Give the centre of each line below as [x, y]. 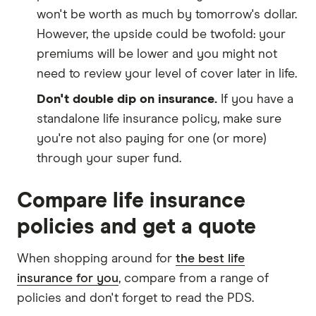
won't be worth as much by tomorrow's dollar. [167, 14]
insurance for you [68, 278]
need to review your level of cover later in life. [167, 74]
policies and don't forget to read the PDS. [135, 298]
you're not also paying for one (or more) [152, 139]
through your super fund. [109, 158]
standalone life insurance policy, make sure [159, 119]
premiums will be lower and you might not [157, 54]
